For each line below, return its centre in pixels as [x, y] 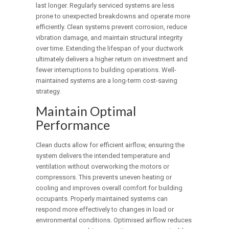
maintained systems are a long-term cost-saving [107, 81]
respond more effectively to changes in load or [105, 210]
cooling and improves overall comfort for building [109, 188]
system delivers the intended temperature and [103, 156]
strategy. [49, 91]
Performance [73, 125]
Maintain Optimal [86, 111]
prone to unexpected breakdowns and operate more [113, 16]
